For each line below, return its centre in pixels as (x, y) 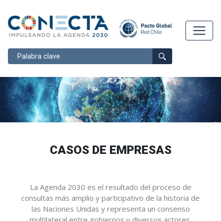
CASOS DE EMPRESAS (110, 150)
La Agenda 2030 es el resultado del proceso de (110, 187)
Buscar (19, 53)
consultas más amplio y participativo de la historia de (110, 198)
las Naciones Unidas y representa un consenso (110, 208)
